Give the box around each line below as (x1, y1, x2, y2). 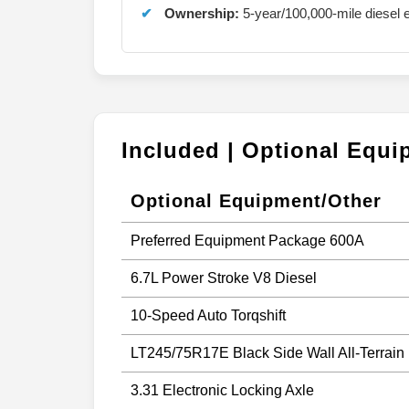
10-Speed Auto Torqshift (131, 307, 286, 323)
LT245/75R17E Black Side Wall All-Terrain (131, 344, 404, 361)
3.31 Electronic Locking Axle (131, 382, 314, 398)
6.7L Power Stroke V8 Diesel (131, 269, 317, 286)
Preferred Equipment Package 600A (131, 232, 364, 248)
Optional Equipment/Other (131, 190, 382, 211)
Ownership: (164, 5, 239, 21)
